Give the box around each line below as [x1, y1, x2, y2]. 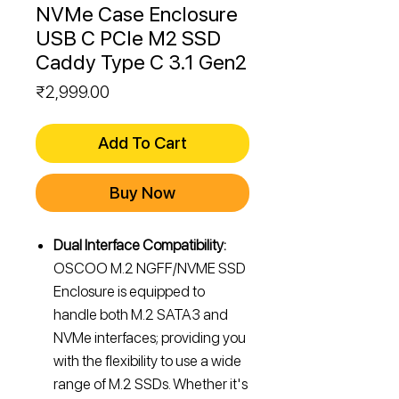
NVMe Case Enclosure [36, 2, 238, 27]
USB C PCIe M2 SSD [36, 26, 221, 51]
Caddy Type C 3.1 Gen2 [36, 50, 247, 75]
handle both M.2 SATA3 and [53, 305, 228, 323]
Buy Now [110, 183, 175, 203]
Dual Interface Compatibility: [53, 236, 226, 254]
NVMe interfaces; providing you [53, 329, 246, 346]
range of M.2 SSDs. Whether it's [53, 375, 248, 393]
